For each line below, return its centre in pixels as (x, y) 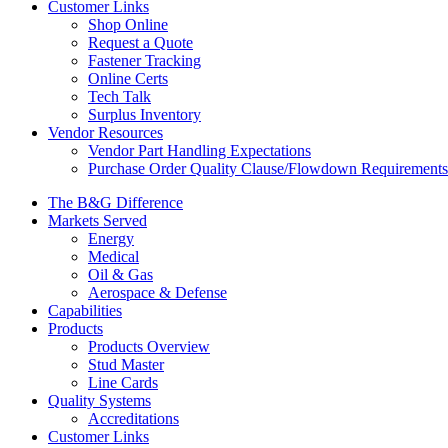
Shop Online (128, 24)
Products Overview (149, 346)
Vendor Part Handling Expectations (199, 150)
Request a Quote (140, 42)
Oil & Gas (120, 274)
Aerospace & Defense (157, 292)
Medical (113, 256)
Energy (111, 238)
